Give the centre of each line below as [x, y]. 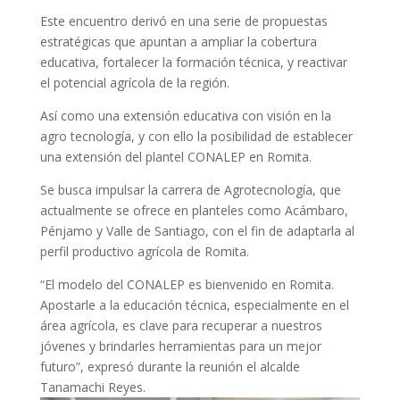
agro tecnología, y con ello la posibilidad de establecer [196, 136]
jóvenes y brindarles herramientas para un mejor [180, 346]
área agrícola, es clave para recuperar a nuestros [181, 325]
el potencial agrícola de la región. [134, 82]
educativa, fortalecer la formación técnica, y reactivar [193, 62]
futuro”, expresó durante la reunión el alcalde [170, 366]
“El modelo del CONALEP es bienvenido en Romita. [187, 284]
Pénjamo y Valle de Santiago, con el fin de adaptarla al [197, 230]
